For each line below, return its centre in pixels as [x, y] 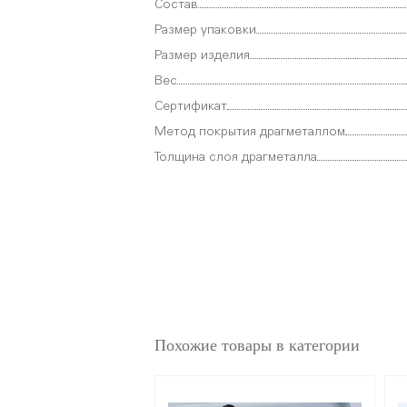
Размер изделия [202, 55]
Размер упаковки [205, 30]
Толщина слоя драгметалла [236, 157]
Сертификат [191, 106]
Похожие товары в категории [257, 345]
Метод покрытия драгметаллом [250, 132]
